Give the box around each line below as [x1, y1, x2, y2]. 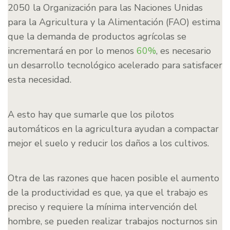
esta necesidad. [8, 73, 71, 86]
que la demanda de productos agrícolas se [8, 30, 186, 43]
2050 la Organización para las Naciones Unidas [8, 2, 203, 14]
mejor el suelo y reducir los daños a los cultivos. [8, 137, 209, 150]
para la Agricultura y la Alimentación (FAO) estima [8, 16, 220, 29]
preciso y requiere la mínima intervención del [8, 201, 197, 214]
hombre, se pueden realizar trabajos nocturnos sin [8, 215, 217, 228]
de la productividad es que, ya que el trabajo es [8, 186, 208, 199]
